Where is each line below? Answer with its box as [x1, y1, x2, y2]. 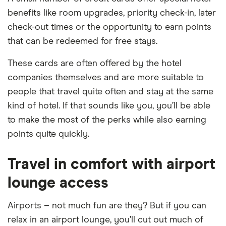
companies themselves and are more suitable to [8, 73, 204, 82]
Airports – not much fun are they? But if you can [8, 201, 206, 210]
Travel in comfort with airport [8, 156, 215, 172]
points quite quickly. [8, 129, 89, 139]
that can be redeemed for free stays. [8, 36, 157, 46]
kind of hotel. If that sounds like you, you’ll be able [8, 101, 210, 110]
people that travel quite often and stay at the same [8, 87, 213, 96]
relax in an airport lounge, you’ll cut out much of [8, 215, 203, 224]
